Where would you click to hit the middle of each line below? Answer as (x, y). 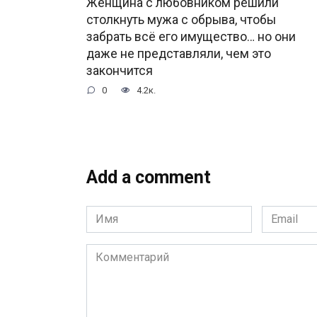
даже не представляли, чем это (179, 53)
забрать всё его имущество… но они (191, 36)
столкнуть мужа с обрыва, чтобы (181, 19)
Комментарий (122, 252)
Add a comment (149, 178)
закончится (120, 70)
